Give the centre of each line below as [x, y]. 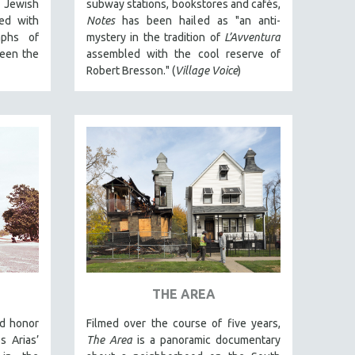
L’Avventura [252, 37]
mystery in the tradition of [155, 37]
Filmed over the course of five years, [183, 323]
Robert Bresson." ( [131, 71]
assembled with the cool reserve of [183, 54]
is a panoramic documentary [206, 340]
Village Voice [206, 71]
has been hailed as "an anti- [198, 21]
